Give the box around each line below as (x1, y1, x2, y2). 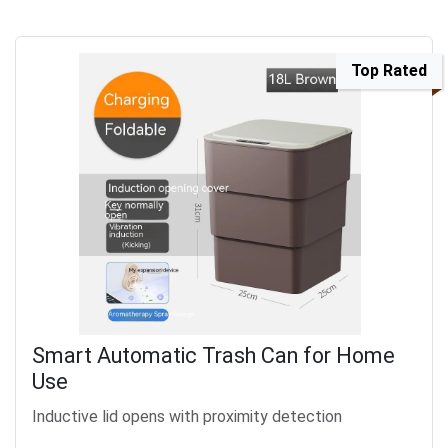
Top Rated (351, 61, 427, 80)
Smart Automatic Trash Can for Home (32, 343, 395, 368)
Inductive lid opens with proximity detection (32, 407, 342, 426)
